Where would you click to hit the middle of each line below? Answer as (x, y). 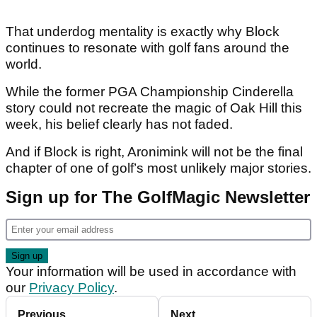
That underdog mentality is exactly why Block (143, 32)
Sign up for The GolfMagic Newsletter (158, 197)
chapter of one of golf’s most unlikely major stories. (158, 168)
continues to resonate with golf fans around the (148, 48)
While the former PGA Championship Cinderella (150, 92)
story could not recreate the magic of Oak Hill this (154, 108)
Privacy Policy (71, 288)
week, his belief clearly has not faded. (121, 125)
